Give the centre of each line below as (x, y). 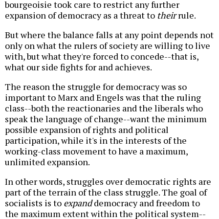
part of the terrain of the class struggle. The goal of (106, 192)
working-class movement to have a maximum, (96, 151)
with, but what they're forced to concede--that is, (102, 56)
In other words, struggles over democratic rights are (108, 181)
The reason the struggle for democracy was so (96, 86)
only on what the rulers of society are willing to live (108, 45)
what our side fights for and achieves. (78, 67)
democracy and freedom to (146, 203)
